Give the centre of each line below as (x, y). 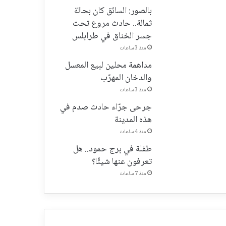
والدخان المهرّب (126, 78)
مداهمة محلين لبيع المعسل (108, 65)
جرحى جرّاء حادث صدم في (106, 107)
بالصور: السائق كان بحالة (113, 11)
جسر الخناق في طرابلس (112, 36)
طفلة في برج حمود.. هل (112, 149)
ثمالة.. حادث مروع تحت (112, 23)
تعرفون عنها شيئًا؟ (122, 162)
